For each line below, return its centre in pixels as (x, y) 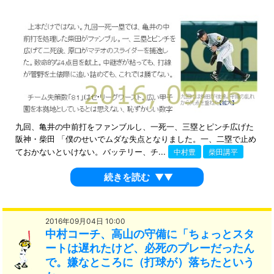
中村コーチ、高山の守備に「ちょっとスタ (150, 234)
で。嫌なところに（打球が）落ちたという (150, 262)
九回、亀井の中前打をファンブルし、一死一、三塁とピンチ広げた (134, 126)
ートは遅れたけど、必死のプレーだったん (150, 248)
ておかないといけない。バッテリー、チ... (91, 151)
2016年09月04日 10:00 (86, 221)
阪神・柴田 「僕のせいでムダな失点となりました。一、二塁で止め (135, 139)
